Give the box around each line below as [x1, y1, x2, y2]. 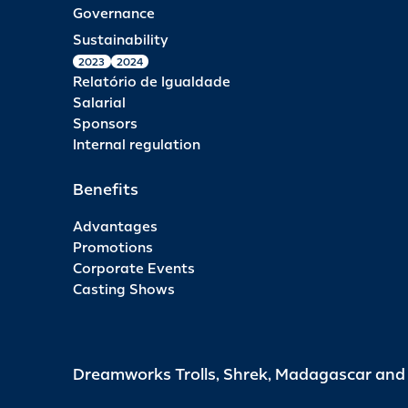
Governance [73, 5, 155, 23]
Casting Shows [73, 280, 175, 299]
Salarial [73, 94, 126, 112]
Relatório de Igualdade [73, 73, 230, 91]
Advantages [73, 218, 158, 236]
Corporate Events [73, 260, 195, 278]
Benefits [73, 178, 138, 199]
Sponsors [73, 115, 138, 133]
